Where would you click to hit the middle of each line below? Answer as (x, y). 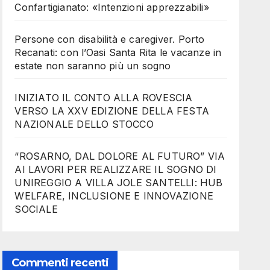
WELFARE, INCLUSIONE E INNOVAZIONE (114, 196)
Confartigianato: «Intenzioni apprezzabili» (112, 7)
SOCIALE (36, 209)
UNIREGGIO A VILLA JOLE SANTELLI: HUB (119, 183)
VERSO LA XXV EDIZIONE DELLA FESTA (112, 111)
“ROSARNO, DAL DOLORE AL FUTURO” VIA (120, 156)
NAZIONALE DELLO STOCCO (84, 124)
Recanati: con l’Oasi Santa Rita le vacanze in (118, 52)
